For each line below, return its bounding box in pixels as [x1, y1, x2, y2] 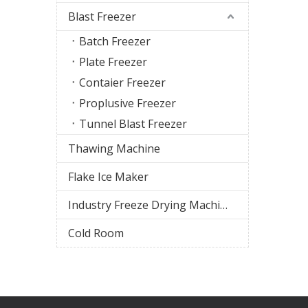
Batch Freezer [79, 33, 151, 49]
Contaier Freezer [79, 74, 166, 90]
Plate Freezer [79, 54, 147, 69]
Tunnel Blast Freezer [79, 115, 187, 131]
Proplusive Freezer [79, 95, 176, 111]
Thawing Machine [68, 140, 160, 156]
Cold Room [68, 225, 124, 241]
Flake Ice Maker [68, 168, 148, 184]
